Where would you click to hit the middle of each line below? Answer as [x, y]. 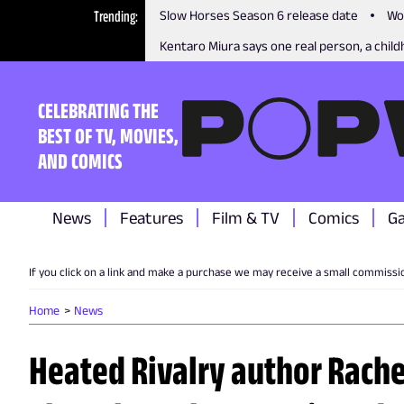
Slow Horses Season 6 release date [259, 15]
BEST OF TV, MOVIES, [108, 135]
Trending [115, 16]
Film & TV [246, 218]
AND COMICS [80, 161]
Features [151, 218]
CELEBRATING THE [98, 110]
